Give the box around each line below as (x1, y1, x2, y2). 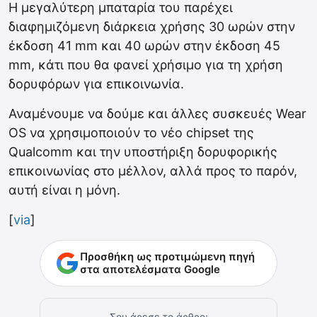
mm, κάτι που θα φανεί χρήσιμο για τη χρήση (8, 57, 283, 73)
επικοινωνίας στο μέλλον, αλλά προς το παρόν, (8, 163, 297, 179)
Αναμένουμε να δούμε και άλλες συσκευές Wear (8, 106, 306, 122)
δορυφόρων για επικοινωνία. (8, 76, 184, 92)
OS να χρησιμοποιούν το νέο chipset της (8, 125, 254, 141)
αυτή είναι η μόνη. (8, 183, 120, 198)
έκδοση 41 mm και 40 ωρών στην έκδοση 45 (8, 38, 280, 54)
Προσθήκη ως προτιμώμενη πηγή (80, 250, 255, 264)
